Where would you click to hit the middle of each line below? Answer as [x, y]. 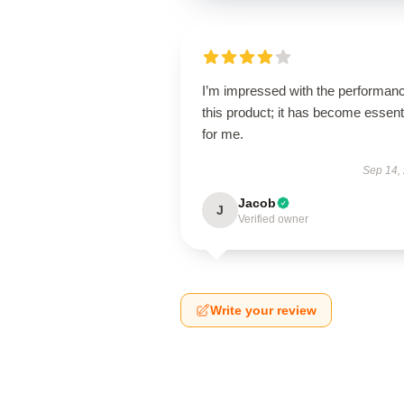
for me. [223, 134]
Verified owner [273, 219]
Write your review [263, 310]
